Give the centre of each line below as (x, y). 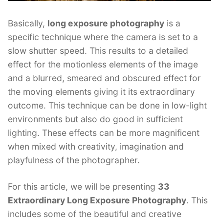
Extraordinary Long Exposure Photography (97, 200)
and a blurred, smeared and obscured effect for (104, 78)
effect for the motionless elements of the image (103, 65)
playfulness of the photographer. (74, 160)
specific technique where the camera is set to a (103, 37)
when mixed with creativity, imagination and (96, 147)
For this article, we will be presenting (83, 187)
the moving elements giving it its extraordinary (101, 92)
